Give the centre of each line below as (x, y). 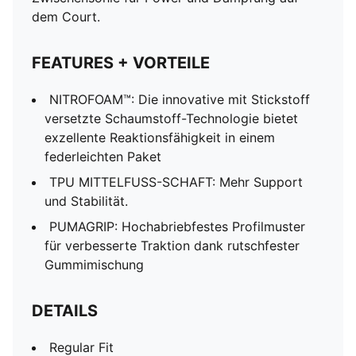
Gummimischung (94, 265)
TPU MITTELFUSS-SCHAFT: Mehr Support (176, 182)
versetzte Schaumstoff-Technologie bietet (171, 118)
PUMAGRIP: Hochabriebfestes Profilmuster (177, 226)
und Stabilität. (86, 201)
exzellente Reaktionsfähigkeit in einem (160, 137)
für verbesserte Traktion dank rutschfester (172, 246)
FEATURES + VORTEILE (121, 63)
